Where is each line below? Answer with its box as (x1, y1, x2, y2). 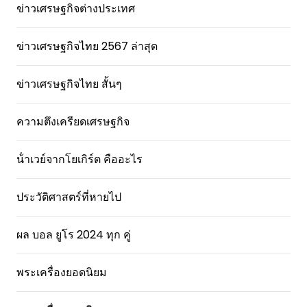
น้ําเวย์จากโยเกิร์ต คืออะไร (16, 151, 143, 167)
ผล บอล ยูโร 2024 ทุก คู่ (16, 227, 131, 243)
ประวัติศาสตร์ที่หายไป (16, 189, 121, 205)
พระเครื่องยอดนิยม (16, 265, 107, 280)
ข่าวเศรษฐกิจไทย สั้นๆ (16, 76, 122, 92)
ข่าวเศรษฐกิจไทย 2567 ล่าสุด (16, 38, 158, 54)
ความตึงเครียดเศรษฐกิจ (16, 114, 130, 130)
